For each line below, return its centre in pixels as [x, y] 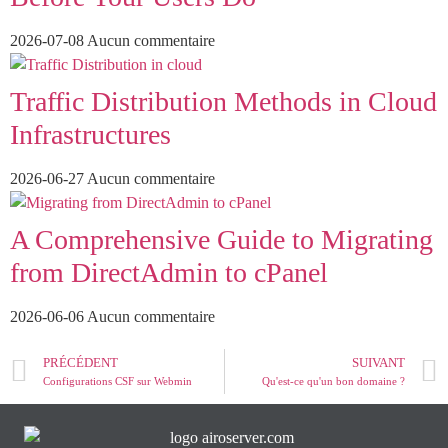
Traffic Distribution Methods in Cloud [223, 102]
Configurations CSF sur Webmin [117, 381]
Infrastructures [90, 135]
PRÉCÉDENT [80, 363]
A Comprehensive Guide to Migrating [221, 240]
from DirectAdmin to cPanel [169, 273]
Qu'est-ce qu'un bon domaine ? [333, 381]
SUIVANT [378, 363]
